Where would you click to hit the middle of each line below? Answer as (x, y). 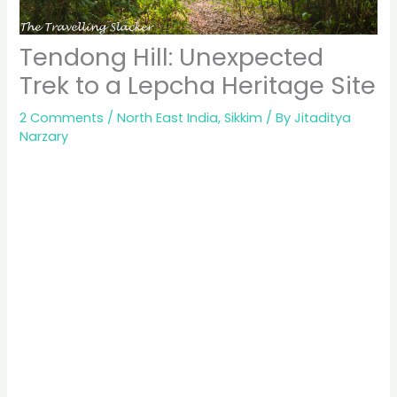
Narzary (44, 137)
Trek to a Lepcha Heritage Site (198, 86)
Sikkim (244, 118)
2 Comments (62, 118)
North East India (168, 118)
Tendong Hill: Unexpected (172, 58)
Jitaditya (323, 118)
